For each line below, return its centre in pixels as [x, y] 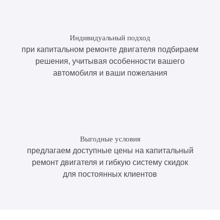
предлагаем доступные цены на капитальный [110, 150]
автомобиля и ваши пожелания [110, 73]
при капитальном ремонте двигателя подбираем [110, 49]
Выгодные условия [110, 139]
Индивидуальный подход [110, 38]
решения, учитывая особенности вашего [110, 61]
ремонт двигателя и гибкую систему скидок [110, 162]
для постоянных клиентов [110, 174]
